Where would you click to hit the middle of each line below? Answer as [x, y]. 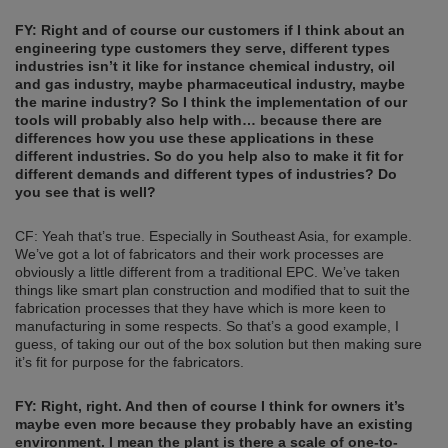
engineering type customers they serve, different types [202, 48]
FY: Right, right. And [86, 406]
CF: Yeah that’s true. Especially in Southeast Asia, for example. [213, 236]
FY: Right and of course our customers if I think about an [210, 30]
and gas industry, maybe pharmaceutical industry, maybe [210, 84]
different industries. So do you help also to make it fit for [209, 156]
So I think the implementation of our [282, 102]
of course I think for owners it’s [298, 406]
